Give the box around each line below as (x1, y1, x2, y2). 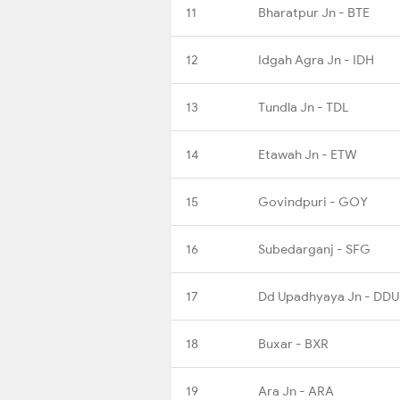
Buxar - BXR (258, 335, 329, 352)
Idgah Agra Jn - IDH (258, 51, 374, 68)
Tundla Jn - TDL (258, 98, 348, 115)
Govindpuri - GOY (258, 193, 368, 210)
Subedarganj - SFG (258, 240, 371, 257)
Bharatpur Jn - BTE (258, 4, 370, 21)
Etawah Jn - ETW (258, 146, 357, 162)
